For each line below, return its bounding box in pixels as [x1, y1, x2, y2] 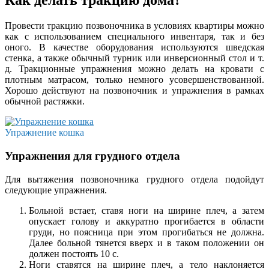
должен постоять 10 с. [29, 248, 119, 259]
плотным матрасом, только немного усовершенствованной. [5, 74, 264, 85]
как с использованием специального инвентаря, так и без [5, 31, 264, 42]
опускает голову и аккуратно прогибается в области [29, 216, 264, 226]
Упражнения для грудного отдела [5, 149, 180, 162]
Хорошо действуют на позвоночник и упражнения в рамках [5, 85, 264, 96]
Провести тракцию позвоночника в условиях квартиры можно [5, 20, 264, 31]
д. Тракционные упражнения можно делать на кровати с [5, 64, 264, 74]
